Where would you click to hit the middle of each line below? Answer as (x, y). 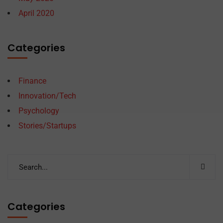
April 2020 (36, 13)
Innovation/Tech (47, 96)
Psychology (39, 111)
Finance (32, 81)
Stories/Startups (47, 126)
